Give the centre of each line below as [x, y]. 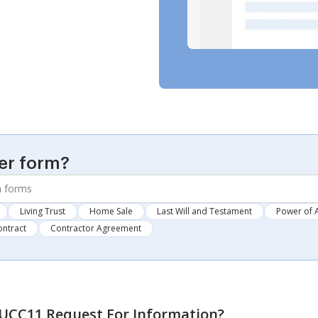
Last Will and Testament [204, 211]
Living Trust [43, 211]
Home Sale [111, 211]
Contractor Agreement [96, 228]
